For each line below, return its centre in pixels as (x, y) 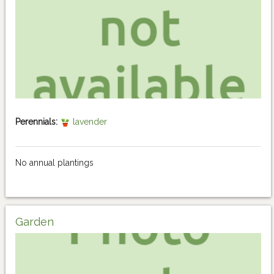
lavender (88, 122)
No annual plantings (54, 163)
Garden (35, 222)
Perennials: (36, 122)
